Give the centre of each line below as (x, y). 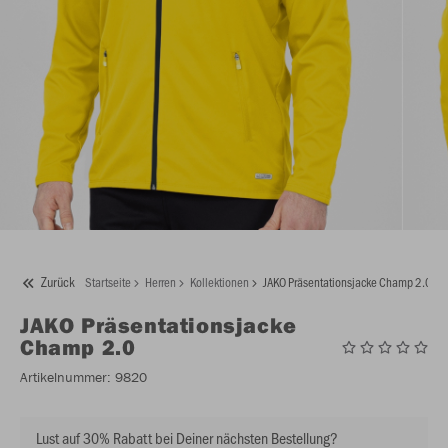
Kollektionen (219, 282)
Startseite (108, 282)
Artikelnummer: (65, 377)
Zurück (58, 282)
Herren (160, 282)
